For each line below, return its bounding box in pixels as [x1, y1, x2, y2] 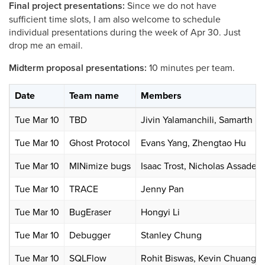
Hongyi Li [141, 205, 180, 219]
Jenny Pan [141, 182, 184, 196]
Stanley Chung [141, 228, 202, 242]
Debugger [69, 228, 111, 242]
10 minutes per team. [147, 61, 235, 75]
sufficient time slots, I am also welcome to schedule [9, 12, 221, 26]
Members [141, 89, 182, 103]
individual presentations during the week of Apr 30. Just [9, 25, 241, 39]
